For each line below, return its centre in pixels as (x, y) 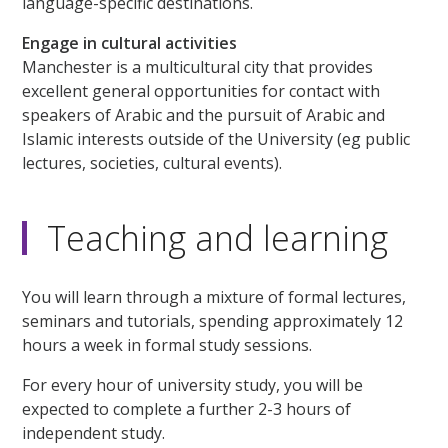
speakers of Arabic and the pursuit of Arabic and (204, 114)
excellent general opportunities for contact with (201, 90)
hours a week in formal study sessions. (167, 344)
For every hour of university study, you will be (193, 384)
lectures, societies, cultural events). (152, 162)
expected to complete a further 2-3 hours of (187, 408)
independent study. (94, 432)
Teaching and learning (218, 237)
